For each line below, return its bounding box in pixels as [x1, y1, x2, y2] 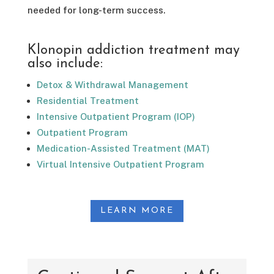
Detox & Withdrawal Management [36, 80, 188, 91]
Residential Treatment [36, 95, 139, 106]
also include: [27, 57, 103, 72]
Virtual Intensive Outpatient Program [36, 159, 204, 170]
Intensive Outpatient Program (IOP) [36, 111, 195, 122]
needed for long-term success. [27, 5, 165, 16]
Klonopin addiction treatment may [27, 43, 240, 58]
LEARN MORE [100, 206, 174, 216]
